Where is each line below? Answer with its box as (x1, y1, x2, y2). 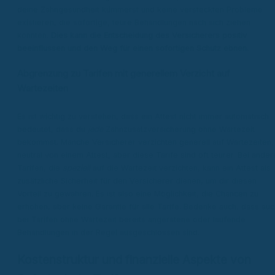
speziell (63, 163, 90, 172)
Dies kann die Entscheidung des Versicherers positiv (51, 31, 247, 41)
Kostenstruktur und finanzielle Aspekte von (17, 252, 251, 267)
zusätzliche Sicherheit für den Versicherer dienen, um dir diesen (17, 176, 257, 185)
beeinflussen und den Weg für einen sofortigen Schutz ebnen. (17, 44, 249, 53)
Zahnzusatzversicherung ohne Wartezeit (103, 124, 255, 134)
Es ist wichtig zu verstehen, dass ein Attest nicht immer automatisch (17, 111, 269, 121)
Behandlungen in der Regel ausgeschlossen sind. (17, 227, 199, 237)
